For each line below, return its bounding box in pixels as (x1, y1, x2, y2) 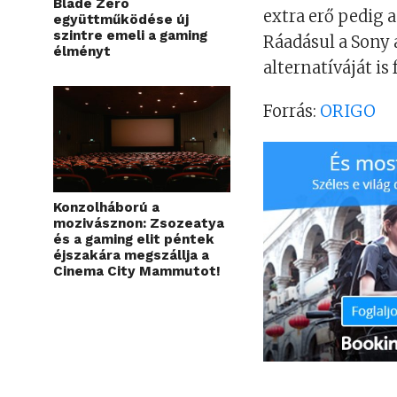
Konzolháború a (53, 199, 160, 216)
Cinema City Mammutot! (53, 263, 221, 280)
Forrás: (263, 101, 321, 122)
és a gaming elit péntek (53, 231, 214, 248)
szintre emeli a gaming (53, 27, 207, 44)
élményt (53, 43, 111, 60)
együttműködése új (53, 12, 189, 28)
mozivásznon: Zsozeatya (53, 215, 224, 232)
